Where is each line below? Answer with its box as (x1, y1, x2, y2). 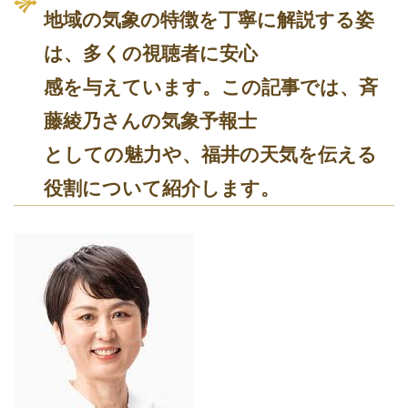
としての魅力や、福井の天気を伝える (44, 144, 377, 165)
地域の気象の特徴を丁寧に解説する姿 (44, 9, 374, 30)
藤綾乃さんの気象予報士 (44, 110, 257, 131)
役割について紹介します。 (44, 178, 280, 199)
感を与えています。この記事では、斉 (44, 76, 378, 97)
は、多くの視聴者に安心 (44, 43, 258, 64)
